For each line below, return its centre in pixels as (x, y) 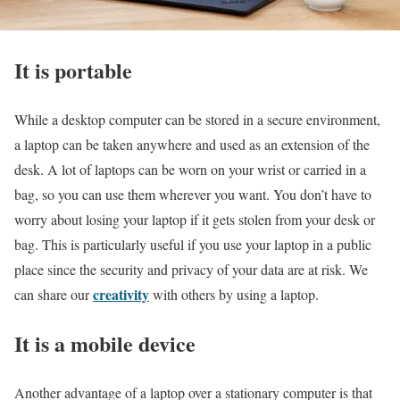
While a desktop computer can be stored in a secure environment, (197, 119)
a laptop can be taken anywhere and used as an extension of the (192, 144)
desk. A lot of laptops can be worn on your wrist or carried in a (190, 169)
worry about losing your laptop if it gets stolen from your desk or (195, 219)
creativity (121, 294)
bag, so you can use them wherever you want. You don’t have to (193, 194)
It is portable (73, 70)
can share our (54, 294)
